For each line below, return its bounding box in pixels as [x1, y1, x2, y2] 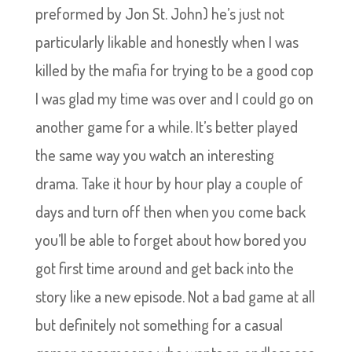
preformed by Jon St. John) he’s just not [35, 3, 284, 24]
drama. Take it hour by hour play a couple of [35, 173, 303, 193]
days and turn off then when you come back [35, 201, 306, 222]
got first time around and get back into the [35, 258, 294, 278]
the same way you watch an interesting [35, 145, 274, 165]
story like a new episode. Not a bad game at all [35, 286, 315, 306]
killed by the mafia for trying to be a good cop [35, 60, 313, 80]
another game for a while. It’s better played [35, 116, 298, 137]
